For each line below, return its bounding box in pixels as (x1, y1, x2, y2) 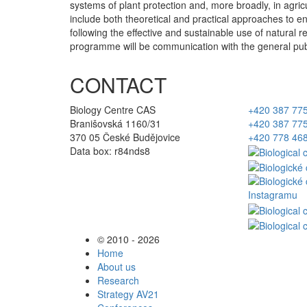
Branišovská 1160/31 (70, 116, 161, 130)
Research (97, 273, 139, 287)
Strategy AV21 (97, 286, 159, 301)
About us (97, 259, 136, 273)
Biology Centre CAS (70, 102, 156, 116)
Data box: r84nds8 (70, 143, 150, 158)
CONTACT (70, 69, 167, 99)
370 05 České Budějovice (70, 130, 180, 144)
